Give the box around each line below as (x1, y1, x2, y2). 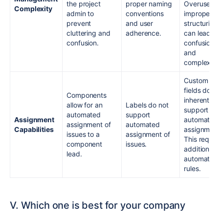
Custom (184, 76, 208, 85)
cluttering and (66, 29, 110, 38)
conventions (126, 9, 164, 18)
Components (66, 91, 107, 100)
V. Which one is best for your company (10, 199, 186, 212)
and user (126, 19, 153, 28)
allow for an (66, 101, 103, 109)
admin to (66, 9, 94, 18)
